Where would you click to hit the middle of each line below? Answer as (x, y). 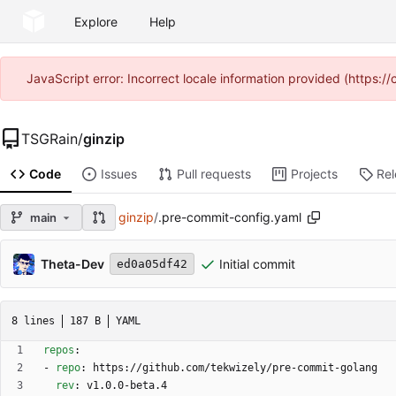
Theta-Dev (72, 263)
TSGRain (49, 138)
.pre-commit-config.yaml (230, 217)
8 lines (33, 320)
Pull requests (213, 174)
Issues (118, 174)
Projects (314, 174)
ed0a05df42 (152, 263)
